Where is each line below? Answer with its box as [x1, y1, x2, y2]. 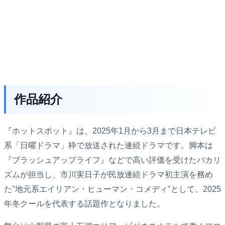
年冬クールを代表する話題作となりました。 [4, 199, 165, 208]
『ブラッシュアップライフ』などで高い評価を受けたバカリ [4, 155, 221, 164]
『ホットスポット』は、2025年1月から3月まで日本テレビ [4, 126, 216, 135]
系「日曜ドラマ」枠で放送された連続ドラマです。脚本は [4, 141, 213, 150]
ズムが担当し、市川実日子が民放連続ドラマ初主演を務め [4, 170, 213, 179]
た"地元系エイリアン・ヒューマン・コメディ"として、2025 [4, 184, 221, 193]
